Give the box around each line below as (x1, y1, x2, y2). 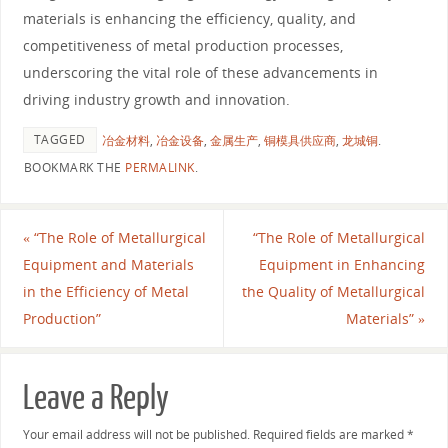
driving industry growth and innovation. (22, 89, 290, 109)
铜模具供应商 (263, 132, 336, 150)
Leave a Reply (22, 379, 169, 418)
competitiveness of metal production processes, (22, 35, 343, 55)
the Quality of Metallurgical (242, 282, 426, 302)
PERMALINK (125, 159, 195, 177)
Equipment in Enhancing (259, 255, 426, 275)
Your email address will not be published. (22, 426, 250, 444)
